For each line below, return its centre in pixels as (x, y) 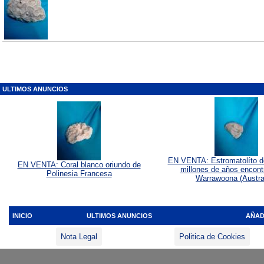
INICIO (22, 216)
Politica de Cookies (212, 237)
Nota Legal (79, 237)
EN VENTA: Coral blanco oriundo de (79, 165)
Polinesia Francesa (79, 174)
